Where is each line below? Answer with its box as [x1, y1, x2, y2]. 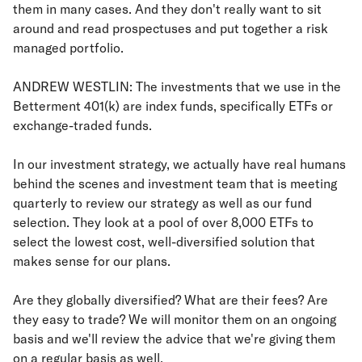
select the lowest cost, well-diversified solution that [13, 234, 315, 250]
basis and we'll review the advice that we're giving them [13, 330, 335, 347]
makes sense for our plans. [13, 253, 170, 269]
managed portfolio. [13, 40, 124, 56]
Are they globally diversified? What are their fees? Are [13, 292, 328, 308]
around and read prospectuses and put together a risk [13, 20, 328, 36]
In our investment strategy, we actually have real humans [13, 156, 346, 172]
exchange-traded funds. [13, 117, 152, 133]
